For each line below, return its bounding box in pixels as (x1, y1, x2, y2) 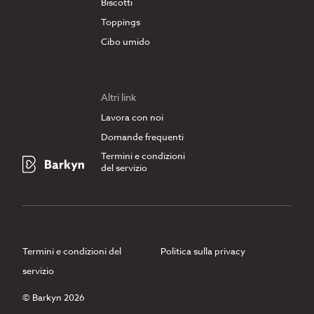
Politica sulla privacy (161, 245, 245, 258)
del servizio (101, 161, 147, 175)
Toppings (101, 15, 140, 29)
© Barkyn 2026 (22, 291, 85, 304)
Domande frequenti (101, 130, 184, 144)
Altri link (101, 90, 136, 104)
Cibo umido (101, 35, 150, 48)
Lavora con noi (101, 111, 163, 124)
